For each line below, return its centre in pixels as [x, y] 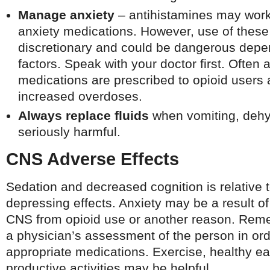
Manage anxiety [66, 15]
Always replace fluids [83, 115]
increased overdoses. [80, 96]
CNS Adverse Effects [93, 159]
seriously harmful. [69, 132]
